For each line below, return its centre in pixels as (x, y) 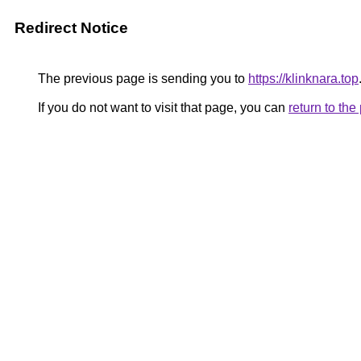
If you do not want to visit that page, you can (162, 108)
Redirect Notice (71, 28)
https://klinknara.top (303, 79)
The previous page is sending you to (141, 79)
